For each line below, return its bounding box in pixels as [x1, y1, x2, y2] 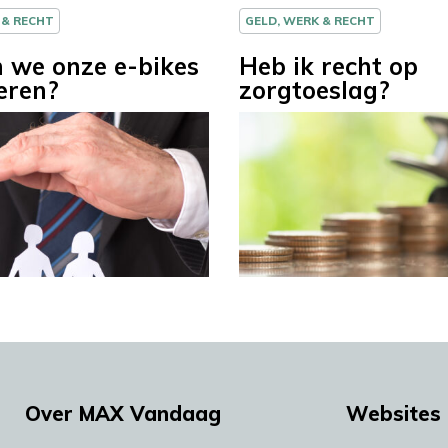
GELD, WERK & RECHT [245, 13, 375, 29]
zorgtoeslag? [239, 75, 390, 106]
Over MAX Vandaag [25, 400, 221, 426]
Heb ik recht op [239, 51, 418, 82]
